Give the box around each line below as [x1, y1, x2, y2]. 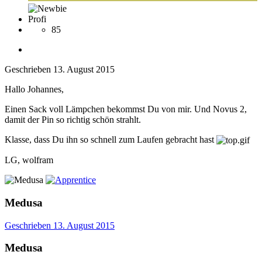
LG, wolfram [5, 155, 53, 166]
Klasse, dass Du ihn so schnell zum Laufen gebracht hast [5, 134, 216, 144]
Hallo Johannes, [5, 84, 64, 94]
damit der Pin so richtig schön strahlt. [5, 114, 141, 125]
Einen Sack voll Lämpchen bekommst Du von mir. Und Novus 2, [5, 104, 247, 114]
